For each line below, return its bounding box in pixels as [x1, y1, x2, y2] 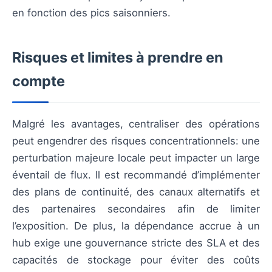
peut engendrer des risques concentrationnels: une [12, 134, 260, 147]
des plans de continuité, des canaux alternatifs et [12, 185, 260, 198]
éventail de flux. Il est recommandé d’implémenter [12, 168, 260, 181]
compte [12, 72, 65, 90]
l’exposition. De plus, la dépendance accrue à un [12, 219, 260, 232]
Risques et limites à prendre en [12, 48, 223, 66]
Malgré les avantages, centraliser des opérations [12, 117, 260, 130]
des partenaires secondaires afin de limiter [12, 202, 260, 215]
